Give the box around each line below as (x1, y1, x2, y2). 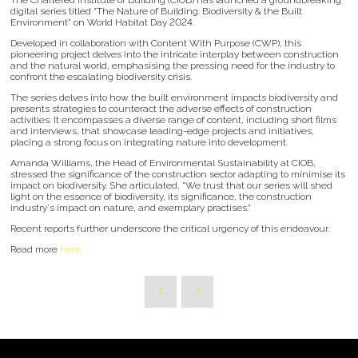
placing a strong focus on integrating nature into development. (10, 136, 288, 148)
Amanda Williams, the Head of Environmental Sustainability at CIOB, (10, 157, 316, 169)
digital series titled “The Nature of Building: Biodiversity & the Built (10, 5, 302, 17)
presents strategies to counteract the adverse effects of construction (10, 102, 312, 114)
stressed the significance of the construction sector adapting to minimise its (10, 168, 345, 180)
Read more (10, 243, 60, 255)
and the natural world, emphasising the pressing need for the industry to (10, 59, 335, 71)
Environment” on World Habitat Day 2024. (10, 16, 194, 28)
